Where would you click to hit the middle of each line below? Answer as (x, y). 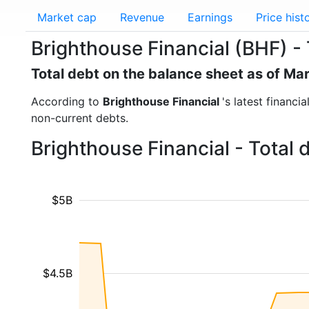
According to (67, 101)
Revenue (142, 17)
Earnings (210, 17)
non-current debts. (80, 118)
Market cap (67, 17)
